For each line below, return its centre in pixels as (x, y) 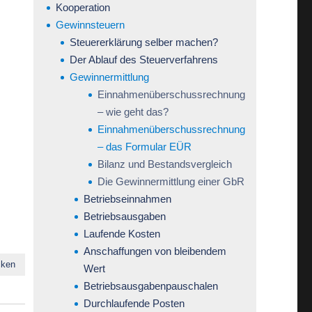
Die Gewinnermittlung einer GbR (171, 181)
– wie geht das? (133, 111)
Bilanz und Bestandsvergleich (164, 164)
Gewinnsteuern (90, 24)
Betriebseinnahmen (127, 198)
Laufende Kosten (122, 233)
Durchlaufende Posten (134, 303)
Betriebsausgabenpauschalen (150, 286)
